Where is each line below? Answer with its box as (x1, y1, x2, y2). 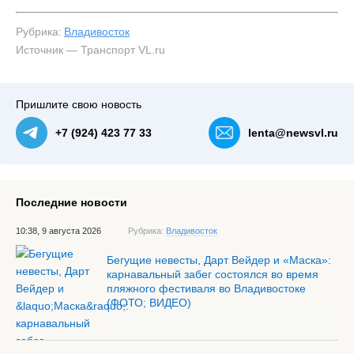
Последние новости (16, 196, 127, 209)
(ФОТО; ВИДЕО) (107, 296, 191, 309)
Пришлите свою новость (16, 98, 141, 111)
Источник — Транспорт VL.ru (16, 43, 165, 56)
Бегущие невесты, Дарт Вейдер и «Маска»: (107, 254, 331, 266)
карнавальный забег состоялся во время (107, 268, 318, 281)
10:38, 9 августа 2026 (16, 226, 101, 235)
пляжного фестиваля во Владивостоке (107, 282, 306, 295)
